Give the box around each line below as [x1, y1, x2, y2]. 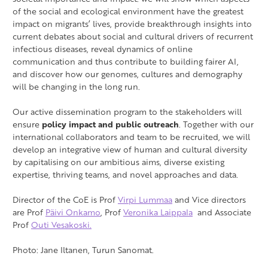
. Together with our [179, 118, 254, 131]
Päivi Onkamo [45, 206, 100, 219]
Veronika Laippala [123, 206, 193, 219]
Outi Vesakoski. [31, 218, 92, 232]
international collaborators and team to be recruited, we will [13, 130, 250, 144]
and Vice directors [172, 193, 246, 206]
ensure [13, 118, 42, 131]
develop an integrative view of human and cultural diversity [13, 143, 247, 156]
